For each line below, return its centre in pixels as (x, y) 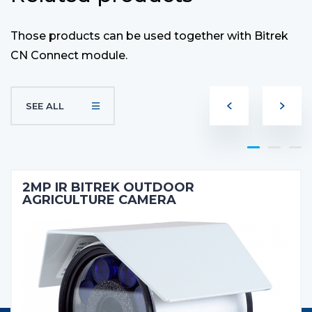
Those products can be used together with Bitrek (149, 36)
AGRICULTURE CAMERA (99, 200)
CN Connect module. (69, 55)
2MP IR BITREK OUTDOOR (108, 187)
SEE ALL (45, 106)
